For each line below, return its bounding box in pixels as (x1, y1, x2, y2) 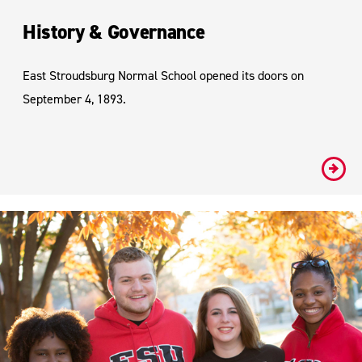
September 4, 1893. (23, 90, 126, 107)
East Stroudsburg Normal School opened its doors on (23, 66, 304, 83)
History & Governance (23, 18, 205, 45)
